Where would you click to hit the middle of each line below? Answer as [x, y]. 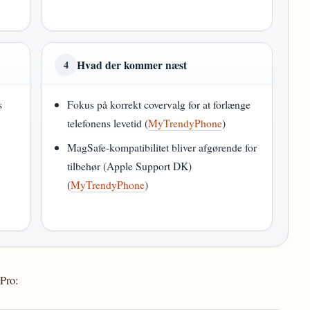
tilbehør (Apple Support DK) [130, 166]
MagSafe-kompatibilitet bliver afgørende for [162, 147]
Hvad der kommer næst [132, 65]
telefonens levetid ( [108, 123]
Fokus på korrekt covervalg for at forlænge [159, 104]
